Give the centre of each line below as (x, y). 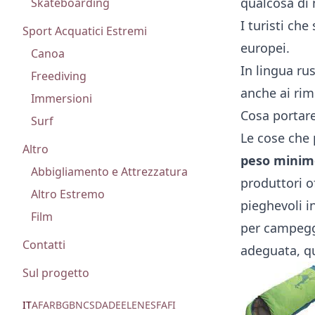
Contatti (44, 245)
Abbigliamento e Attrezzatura (109, 172)
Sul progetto (56, 273)
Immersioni (62, 98)
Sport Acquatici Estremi (85, 31)
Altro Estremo (68, 194)
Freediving (59, 76)
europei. (265, 47)
